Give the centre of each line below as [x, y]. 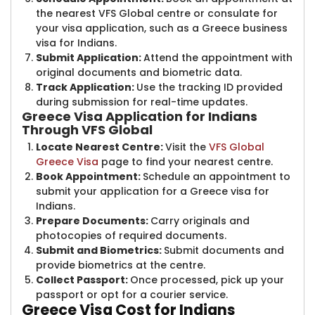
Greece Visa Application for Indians [140, 116]
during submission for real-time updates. [142, 102]
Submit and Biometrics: [100, 250]
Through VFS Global [87, 130]
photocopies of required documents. [131, 236]
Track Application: [86, 87]
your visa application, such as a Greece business [162, 28]
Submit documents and [224, 250]
